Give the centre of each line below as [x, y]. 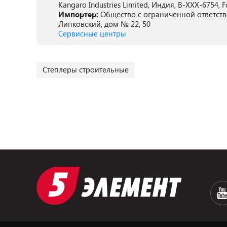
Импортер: [79, 14]
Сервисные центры [92, 33]
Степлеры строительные [86, 69]
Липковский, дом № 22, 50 [104, 24]
